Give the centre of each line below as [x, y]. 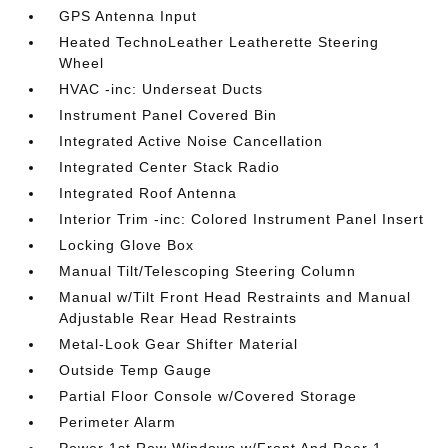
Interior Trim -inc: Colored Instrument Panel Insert [242, 219]
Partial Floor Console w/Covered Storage [208, 396]
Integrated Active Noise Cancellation [191, 141]
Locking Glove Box [127, 245]
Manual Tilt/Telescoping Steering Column [208, 271]
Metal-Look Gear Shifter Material [179, 344]
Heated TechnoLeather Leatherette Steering [219, 42]
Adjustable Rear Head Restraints [178, 318]
